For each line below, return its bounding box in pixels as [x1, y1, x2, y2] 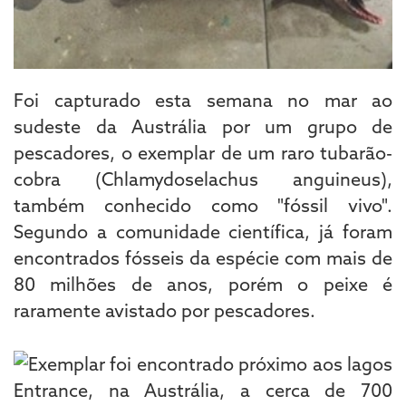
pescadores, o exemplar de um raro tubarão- [14, 140, 392, 164]
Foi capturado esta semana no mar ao [14, 88, 392, 111]
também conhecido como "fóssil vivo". [14, 193, 392, 217]
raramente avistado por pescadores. [14, 298, 320, 322]
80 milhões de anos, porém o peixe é [14, 272, 392, 295]
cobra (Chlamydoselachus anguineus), [14, 167, 392, 190]
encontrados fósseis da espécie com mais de [14, 246, 392, 269]
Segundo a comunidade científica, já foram [14, 219, 392, 243]
